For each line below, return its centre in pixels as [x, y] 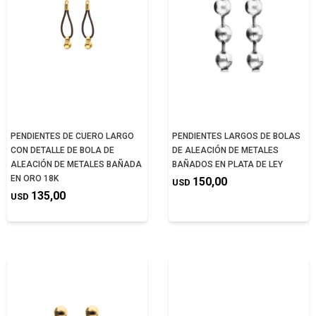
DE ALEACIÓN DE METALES [225, 150]
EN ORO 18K [35, 178]
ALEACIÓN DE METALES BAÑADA [76, 164]
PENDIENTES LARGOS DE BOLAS [236, 136]
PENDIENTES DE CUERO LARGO [72, 136]
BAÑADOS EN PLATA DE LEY [227, 164]
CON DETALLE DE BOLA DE [62, 150]
